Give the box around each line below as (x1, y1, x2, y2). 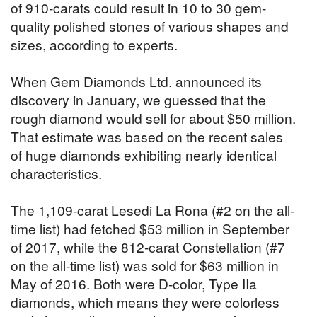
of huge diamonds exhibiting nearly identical (11, 145, 277, 165)
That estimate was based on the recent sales (11, 127, 283, 146)
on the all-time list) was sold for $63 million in (11, 255, 279, 275)
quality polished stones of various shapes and (11, 16, 289, 36)
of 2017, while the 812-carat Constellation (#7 (11, 237, 285, 257)
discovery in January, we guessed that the (11, 90, 266, 110)
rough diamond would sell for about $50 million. (11, 108, 296, 128)
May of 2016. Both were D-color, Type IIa (11, 274, 257, 294)
